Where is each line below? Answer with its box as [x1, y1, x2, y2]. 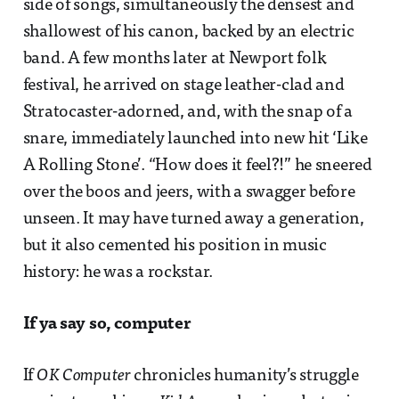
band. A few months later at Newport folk [22, 51, 327, 69]
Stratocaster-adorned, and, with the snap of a [22, 104, 353, 122]
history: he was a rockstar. [22, 265, 214, 282]
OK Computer [36, 368, 131, 386]
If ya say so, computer [22, 316, 191, 334]
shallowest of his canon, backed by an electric [22, 24, 354, 42]
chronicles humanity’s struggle [130, 368, 359, 386]
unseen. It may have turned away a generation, [22, 211, 364, 229]
